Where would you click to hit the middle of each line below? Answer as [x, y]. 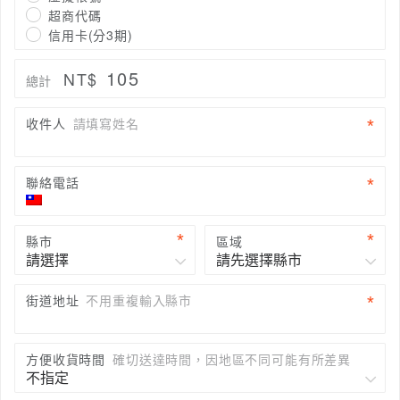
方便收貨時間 [66, 358]
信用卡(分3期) [91, 34]
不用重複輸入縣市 [139, 300]
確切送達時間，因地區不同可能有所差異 [232, 358]
